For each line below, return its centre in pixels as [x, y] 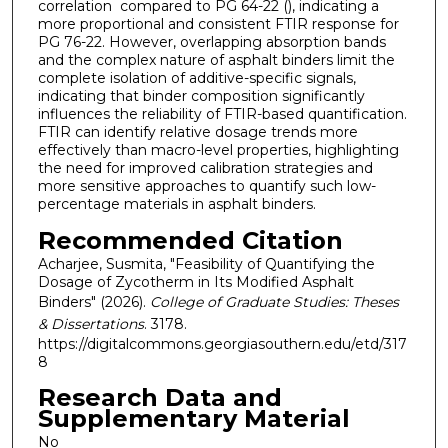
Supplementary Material [193, 419]
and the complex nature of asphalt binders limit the [216, 60]
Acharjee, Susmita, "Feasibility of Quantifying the [206, 263]
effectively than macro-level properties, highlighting [218, 150]
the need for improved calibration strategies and [205, 168]
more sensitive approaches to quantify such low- [206, 186]
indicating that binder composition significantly [201, 96]
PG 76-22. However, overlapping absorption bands [211, 42]
